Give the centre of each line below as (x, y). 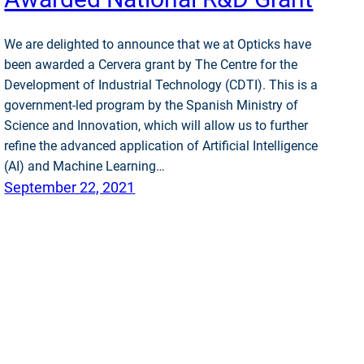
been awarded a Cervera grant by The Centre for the (151, 65)
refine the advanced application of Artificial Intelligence (161, 146)
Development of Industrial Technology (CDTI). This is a (161, 85)
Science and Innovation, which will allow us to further (156, 126)
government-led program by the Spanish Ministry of (152, 106)
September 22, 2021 (70, 188)
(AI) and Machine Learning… (85, 167)
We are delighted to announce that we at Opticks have (158, 45)
